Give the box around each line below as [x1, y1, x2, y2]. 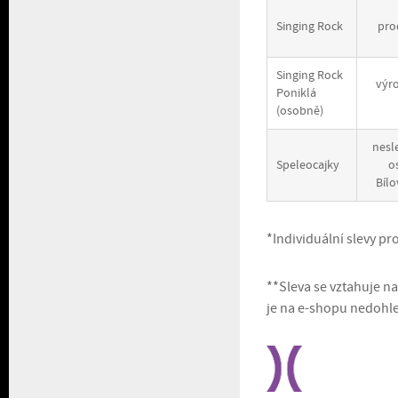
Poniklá [276, 85, 316, 101]
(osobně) [276, 103, 323, 119]
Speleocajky [276, 157, 339, 173]
